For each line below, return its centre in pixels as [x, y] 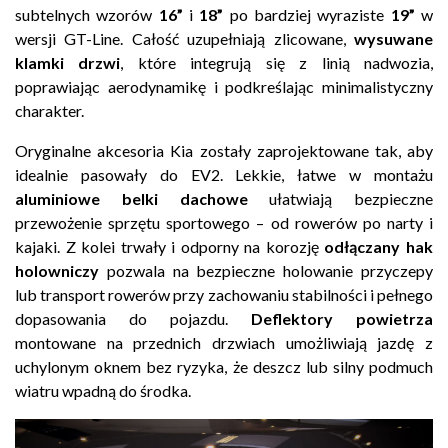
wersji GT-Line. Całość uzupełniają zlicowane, [184, 38]
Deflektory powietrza [342, 318]
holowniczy [57, 270]
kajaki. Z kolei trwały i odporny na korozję [170, 246]
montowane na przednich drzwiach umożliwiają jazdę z [224, 342]
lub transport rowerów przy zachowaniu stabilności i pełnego [224, 294]
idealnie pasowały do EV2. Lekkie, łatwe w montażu [224, 174]
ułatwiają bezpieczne [340, 198]
